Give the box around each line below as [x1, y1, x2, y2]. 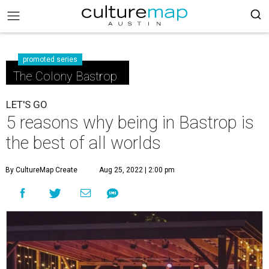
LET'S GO [6, 98, 47, 110]
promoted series [23, 55, 77, 64]
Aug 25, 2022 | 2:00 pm [99, 166, 175, 174]
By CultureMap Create [5, 166, 77, 174]
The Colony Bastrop [13, 69, 117, 83]
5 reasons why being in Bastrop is [6, 112, 254, 133]
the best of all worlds [6, 133, 161, 153]
